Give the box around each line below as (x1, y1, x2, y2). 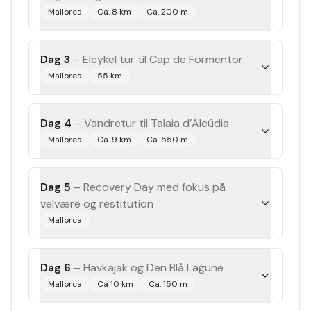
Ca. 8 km (97, 6, 131, 17)
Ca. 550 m (146, 134, 188, 145)
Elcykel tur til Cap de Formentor (83, 52, 243, 67)
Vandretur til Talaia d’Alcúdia (84, 116, 229, 131)
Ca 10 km (97, 278, 133, 289)
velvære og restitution (40, 196, 153, 211)
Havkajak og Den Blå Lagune (83, 260, 224, 275)
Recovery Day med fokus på (83, 180, 226, 194)
